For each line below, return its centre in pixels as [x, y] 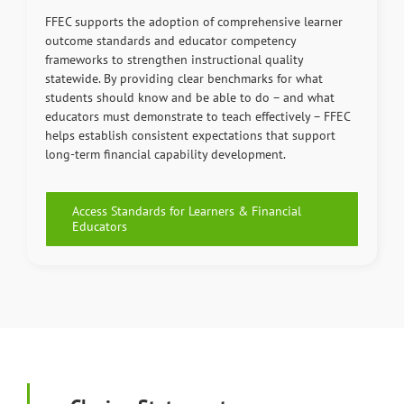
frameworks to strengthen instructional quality [174, 60]
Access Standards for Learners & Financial [186, 211]
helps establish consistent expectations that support [190, 136]
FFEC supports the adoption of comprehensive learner [193, 22]
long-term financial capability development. [165, 155]
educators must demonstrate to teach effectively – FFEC [197, 117]
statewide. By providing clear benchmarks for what [184, 79]
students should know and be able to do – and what [189, 98]
